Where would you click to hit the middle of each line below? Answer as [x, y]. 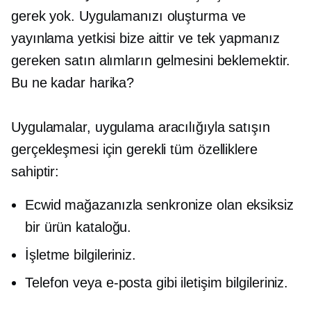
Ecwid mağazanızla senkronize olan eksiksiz [159, 205]
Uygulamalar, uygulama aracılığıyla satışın [141, 127]
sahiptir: [35, 172]
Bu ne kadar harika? [73, 83]
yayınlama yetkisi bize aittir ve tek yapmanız [145, 39]
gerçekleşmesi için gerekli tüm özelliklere [134, 150]
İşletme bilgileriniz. [81, 255]
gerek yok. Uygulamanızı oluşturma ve [129, 16]
